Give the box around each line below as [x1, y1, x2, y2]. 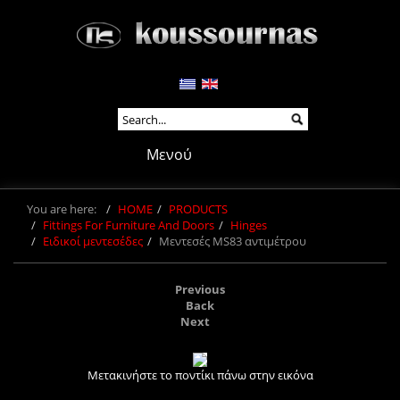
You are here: [27, 201, 102, 217]
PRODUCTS [169, 201, 228, 217]
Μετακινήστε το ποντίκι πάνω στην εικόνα [87, 367, 313, 383]
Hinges [230, 217, 267, 233]
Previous [175, 281, 225, 297]
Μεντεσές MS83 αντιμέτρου [159, 233, 306, 249]
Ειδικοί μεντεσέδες [43, 233, 143, 249]
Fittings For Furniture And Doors [43, 217, 214, 233]
